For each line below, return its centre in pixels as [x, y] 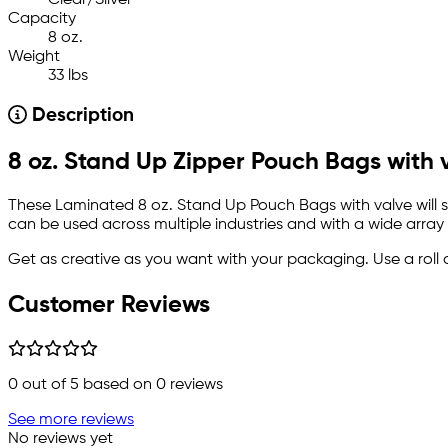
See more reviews [71, 419]
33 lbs [68, 76]
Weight [34, 57]
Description [80, 116]
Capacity [42, 19]
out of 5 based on [87, 384]
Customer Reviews [109, 305]
